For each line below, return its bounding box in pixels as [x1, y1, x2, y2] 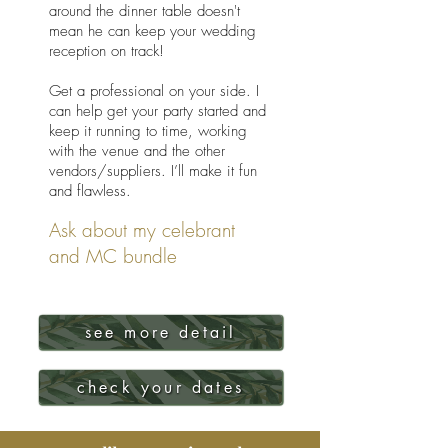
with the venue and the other [49, 141, 225, 161]
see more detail [84, 321, 237, 343]
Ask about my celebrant [49, 217, 235, 243]
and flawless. [49, 181, 131, 201]
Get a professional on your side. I [49, 81, 259, 101]
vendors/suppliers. [49, 161, 171, 181]
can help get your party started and [49, 101, 266, 121]
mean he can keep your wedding [49, 21, 256, 41]
